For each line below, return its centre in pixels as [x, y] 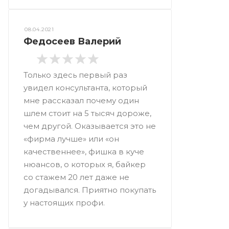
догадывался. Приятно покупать [90, 190]
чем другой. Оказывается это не [90, 126]
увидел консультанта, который [85, 88]
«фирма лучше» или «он [71, 139]
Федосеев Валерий [72, 41]
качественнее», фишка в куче [84, 152]
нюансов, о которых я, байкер [85, 164]
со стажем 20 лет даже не [76, 177]
